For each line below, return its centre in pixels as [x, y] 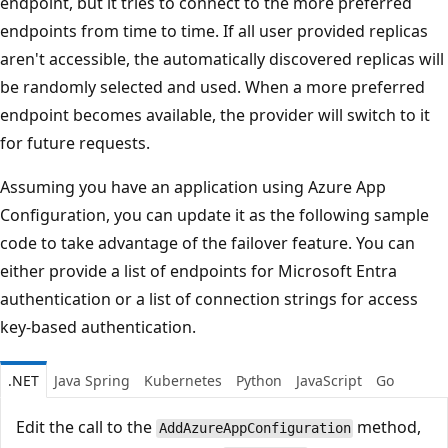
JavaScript [329, 381]
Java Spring [92, 381]
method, [387, 427]
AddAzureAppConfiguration [254, 428]
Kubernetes [183, 381]
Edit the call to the [86, 427]
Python [259, 381]
